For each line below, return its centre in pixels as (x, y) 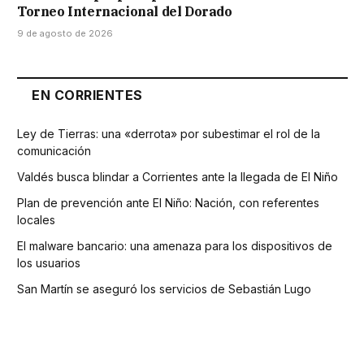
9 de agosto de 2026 (65, 34)
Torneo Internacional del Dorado (125, 12)
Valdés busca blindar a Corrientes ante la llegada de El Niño (178, 177)
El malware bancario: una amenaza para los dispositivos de (175, 246)
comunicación (54, 151)
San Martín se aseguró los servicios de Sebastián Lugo (164, 289)
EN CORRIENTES (87, 95)
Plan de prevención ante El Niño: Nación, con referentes (168, 203)
